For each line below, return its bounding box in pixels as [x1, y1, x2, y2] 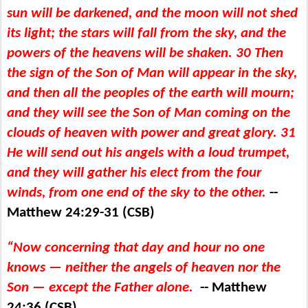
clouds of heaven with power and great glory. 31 [7, 125, 296, 140]
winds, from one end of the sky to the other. [7, 185, 269, 200]
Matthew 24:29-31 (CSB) [7, 205, 155, 220]
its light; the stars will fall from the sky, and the [7, 25, 286, 41]
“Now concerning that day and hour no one [7, 240, 265, 255]
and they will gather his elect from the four [7, 165, 261, 180]
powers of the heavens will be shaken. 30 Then [7, 45, 283, 60]
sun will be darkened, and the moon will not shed [7, 5, 298, 21]
